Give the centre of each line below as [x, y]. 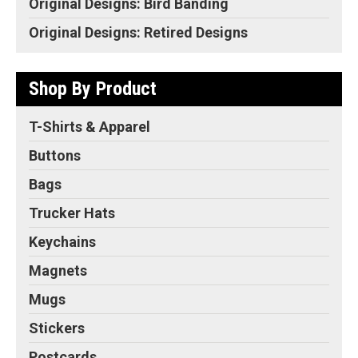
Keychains [62, 242]
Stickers [57, 328]
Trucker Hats [72, 213]
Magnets [58, 271]
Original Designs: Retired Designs [138, 33]
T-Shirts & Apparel [89, 127]
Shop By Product [93, 89]
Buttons [55, 156]
